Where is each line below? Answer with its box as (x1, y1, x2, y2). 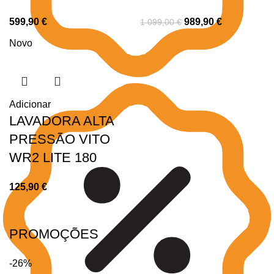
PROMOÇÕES (9, 226, 98, 242)
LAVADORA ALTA (9, 113, 114, 128)
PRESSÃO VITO (9, 131, 110, 147)
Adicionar (9, 98, 51, 109)
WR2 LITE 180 (9, 149, 97, 165)
